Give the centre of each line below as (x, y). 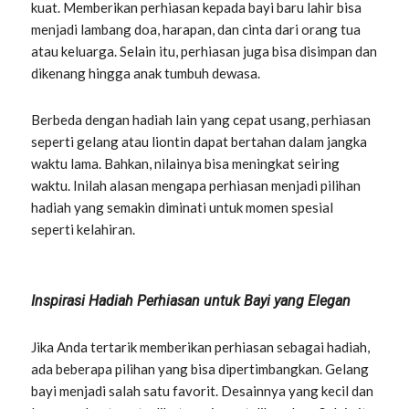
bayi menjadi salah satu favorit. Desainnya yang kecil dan (203, 390)
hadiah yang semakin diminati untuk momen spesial (183, 207)
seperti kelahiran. (84, 229)
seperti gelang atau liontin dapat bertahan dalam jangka (199, 141)
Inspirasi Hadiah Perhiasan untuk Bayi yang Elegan (191, 300)
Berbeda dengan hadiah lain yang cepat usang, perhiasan (201, 119)
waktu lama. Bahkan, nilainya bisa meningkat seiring (186, 163)
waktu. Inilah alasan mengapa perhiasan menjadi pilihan (196, 185)
